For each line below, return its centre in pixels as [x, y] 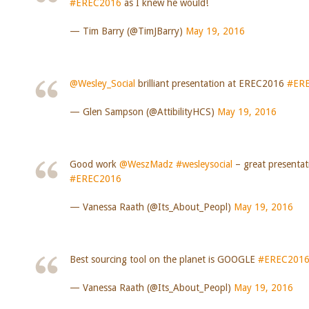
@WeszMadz [146, 164]
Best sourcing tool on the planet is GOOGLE [163, 259]
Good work [94, 164]
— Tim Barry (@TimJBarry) [127, 31]
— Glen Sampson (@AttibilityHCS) [143, 111]
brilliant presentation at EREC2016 [211, 83]
